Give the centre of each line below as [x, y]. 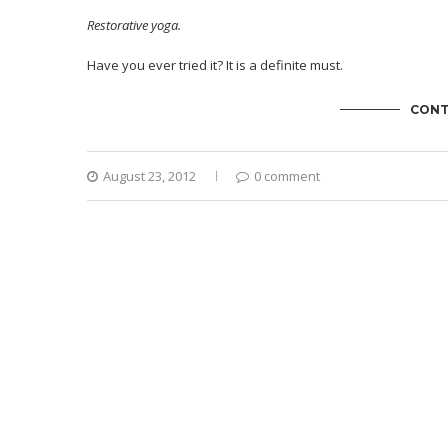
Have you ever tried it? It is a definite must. [215, 65]
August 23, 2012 [149, 176]
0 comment [287, 176]
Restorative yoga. [134, 25]
